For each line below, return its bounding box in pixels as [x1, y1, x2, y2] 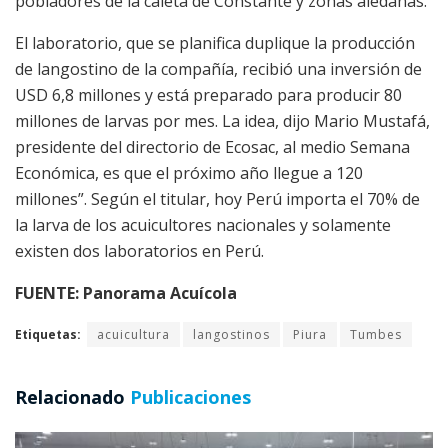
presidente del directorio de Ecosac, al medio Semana [15, 135, 410, 158]
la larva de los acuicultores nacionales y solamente [15, 213, 391, 236]
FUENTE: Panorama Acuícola [15, 281, 237, 304]
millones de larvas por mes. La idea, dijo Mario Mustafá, [15, 109, 430, 132]
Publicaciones [125, 384, 251, 409]
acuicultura [97, 325, 170, 343]
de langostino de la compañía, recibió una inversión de [15, 57, 422, 80]
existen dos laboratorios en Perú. [15, 239, 264, 262]
